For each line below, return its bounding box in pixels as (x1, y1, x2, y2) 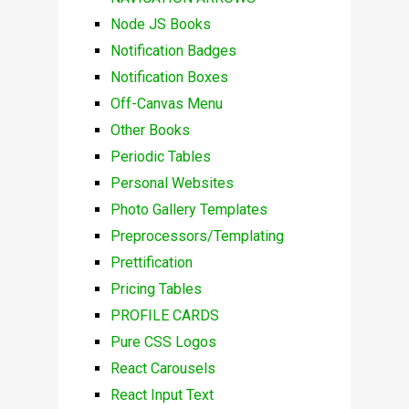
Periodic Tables (110, 148, 211, 166)
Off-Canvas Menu (110, 95, 223, 113)
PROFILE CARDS (110, 307, 219, 325)
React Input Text (110, 386, 214, 404)
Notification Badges (110, 42, 236, 60)
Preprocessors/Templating (110, 227, 284, 246)
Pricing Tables (110, 280, 202, 299)
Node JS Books (110, 16, 211, 34)
